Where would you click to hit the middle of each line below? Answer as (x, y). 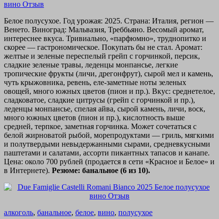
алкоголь (19, 212)
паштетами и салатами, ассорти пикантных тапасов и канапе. (107, 153)
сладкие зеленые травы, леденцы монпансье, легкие (91, 65)
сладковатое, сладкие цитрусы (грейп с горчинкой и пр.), (99, 100)
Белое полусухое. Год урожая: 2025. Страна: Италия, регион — (109, 21)
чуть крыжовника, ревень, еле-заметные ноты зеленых (95, 82)
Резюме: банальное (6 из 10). (101, 170)
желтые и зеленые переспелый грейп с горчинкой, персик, (102, 56)
